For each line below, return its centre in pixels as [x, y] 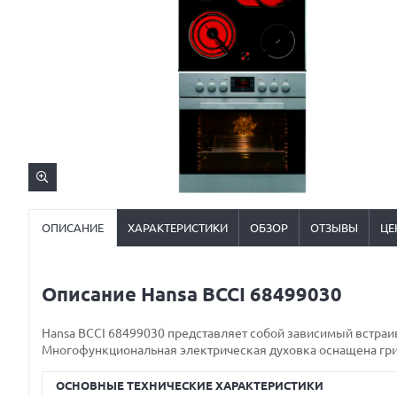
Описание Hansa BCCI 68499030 [192, 294]
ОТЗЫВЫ [334, 228]
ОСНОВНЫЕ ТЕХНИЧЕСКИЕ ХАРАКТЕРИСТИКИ [190, 386]
